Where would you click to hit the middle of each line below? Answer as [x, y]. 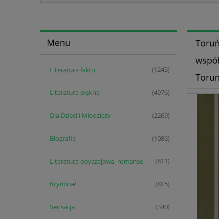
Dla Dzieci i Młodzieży [80, 116]
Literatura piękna [75, 93]
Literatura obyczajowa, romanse [96, 161]
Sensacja [62, 207]
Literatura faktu [72, 70]
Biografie [63, 138]
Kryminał [63, 184]
